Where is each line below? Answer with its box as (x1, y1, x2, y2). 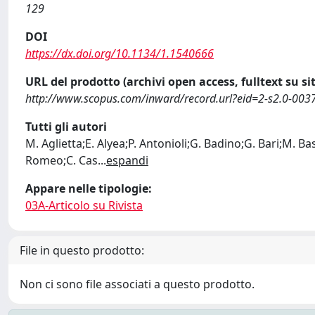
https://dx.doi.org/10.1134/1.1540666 (25, 46, 214, 61)
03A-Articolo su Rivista (25, 198, 143, 213)
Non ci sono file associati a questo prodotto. (20, 276, 255, 292)
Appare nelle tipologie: (25, 181, 152, 196)
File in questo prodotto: (20, 243, 144, 258)
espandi (106, 153, 148, 168)
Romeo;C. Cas (25, 153, 98, 168)
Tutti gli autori (25, 119, 107, 134)
